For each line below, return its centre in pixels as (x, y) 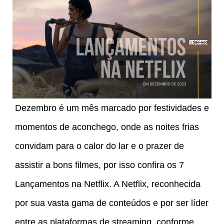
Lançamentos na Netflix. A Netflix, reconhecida (108, 184)
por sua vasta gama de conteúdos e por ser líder (112, 203)
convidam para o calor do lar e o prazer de (99, 146)
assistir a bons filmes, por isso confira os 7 (99, 165)
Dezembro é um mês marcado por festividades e (112, 108)
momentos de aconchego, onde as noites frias (107, 127)
